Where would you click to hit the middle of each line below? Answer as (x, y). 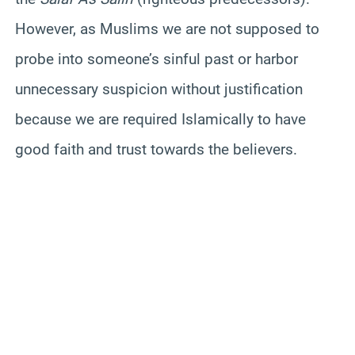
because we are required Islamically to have (160, 119)
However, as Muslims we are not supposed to (167, 29)
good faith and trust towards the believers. (156, 149)
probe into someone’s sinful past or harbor (157, 59)
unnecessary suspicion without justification (159, 89)
